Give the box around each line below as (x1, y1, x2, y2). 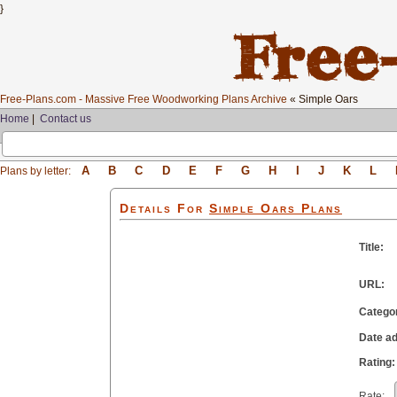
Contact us (40, 113, 91, 125)
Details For (120, 201, 204, 215)
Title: (359, 241, 384, 253)
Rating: (359, 356, 395, 369)
